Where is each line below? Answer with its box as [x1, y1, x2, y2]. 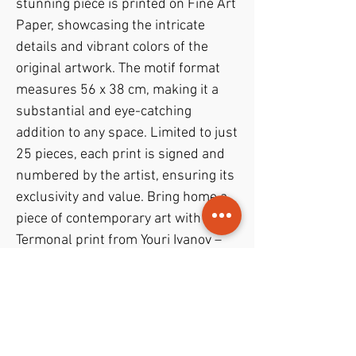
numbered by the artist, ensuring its [16, 168, 234, 185]
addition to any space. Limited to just [16, 125, 238, 142]
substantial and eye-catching [16, 103, 192, 121]
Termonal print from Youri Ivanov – [16, 232, 222, 250]
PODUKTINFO [16, 304, 96, 322]
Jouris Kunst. [16, 253, 97, 271]
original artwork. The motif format [16, 60, 220, 78]
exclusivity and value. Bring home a [16, 189, 227, 207]
